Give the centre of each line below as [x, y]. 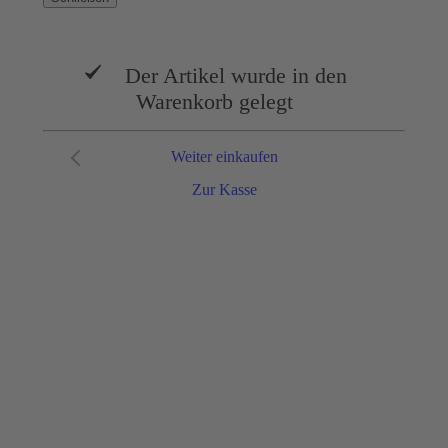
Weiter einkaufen [224, 157]
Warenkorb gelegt [214, 102]
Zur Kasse [224, 190]
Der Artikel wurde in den [232, 76]
